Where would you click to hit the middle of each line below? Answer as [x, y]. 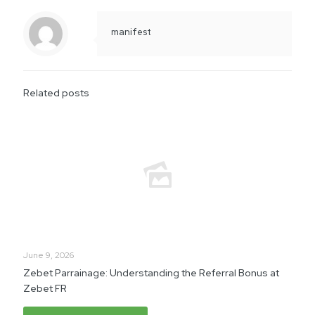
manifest [131, 32]
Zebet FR [45, 288]
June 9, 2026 [49, 255]
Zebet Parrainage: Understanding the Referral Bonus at [151, 272]
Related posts [56, 92]
